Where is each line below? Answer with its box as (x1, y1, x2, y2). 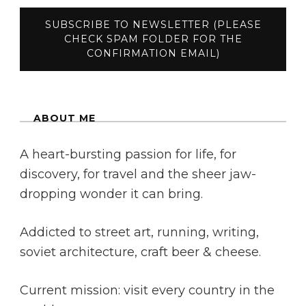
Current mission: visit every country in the (20, 283, 275, 298)
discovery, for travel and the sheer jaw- (20, 167, 256, 182)
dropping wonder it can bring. (20, 186, 203, 202)
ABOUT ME (33, 112, 96, 125)
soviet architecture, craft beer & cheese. (20, 245, 261, 260)
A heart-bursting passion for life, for (20, 147, 236, 163)
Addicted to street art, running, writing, (20, 225, 259, 240)
